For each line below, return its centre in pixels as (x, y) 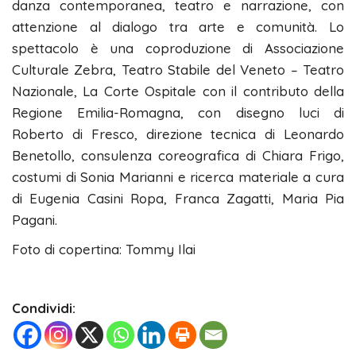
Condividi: (44, 308)
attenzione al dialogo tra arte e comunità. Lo (178, 27)
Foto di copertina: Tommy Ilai (104, 250)
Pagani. (35, 220)
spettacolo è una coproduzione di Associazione (178, 48)
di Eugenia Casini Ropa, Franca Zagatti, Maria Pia (178, 199)
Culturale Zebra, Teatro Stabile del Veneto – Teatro (178, 70)
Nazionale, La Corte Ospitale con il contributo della (178, 91)
